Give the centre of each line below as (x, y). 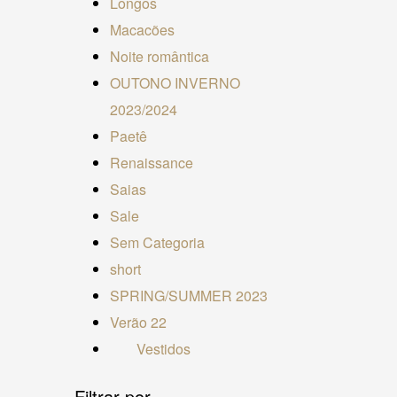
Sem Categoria (157, 242)
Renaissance (151, 162)
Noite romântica (159, 56)
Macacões (142, 29)
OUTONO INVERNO (175, 82)
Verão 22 (138, 322)
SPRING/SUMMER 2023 (188, 295)
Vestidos (163, 348)
